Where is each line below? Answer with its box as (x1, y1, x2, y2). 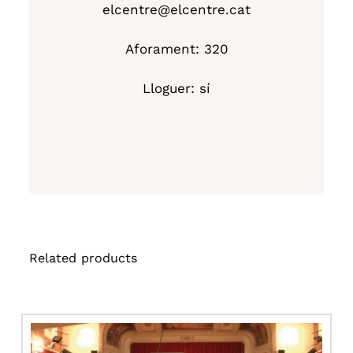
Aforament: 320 (124, 41, 229, 58)
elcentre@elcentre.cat (102, 2, 251, 18)
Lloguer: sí (143, 80, 210, 97)
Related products (29, 251, 139, 266)
